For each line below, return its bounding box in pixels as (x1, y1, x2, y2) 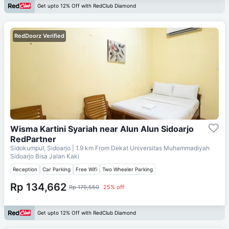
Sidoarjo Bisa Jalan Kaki (10, 152, 79, 160)
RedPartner (10, 133, 56, 144)
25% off (103, 183, 124, 191)
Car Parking (42, 166, 71, 172)
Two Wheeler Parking (102, 166, 153, 172)
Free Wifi (76, 166, 97, 172)
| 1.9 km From (72, 144, 109, 152)
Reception (13, 166, 37, 172)
